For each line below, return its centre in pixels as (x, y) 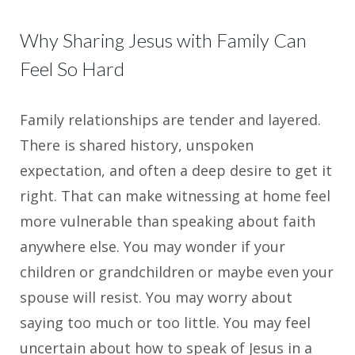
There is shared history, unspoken (137, 145)
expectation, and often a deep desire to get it (176, 171)
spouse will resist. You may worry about (156, 298)
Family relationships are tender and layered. (170, 120)
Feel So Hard (72, 69)
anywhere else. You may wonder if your (153, 247)
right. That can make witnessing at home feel (175, 196)
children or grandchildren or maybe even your (177, 272)
